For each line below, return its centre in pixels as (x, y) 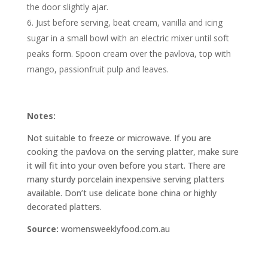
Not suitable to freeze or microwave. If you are (119, 138)
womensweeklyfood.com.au (115, 229)
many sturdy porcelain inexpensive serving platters (125, 179)
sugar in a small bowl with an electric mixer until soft (128, 38)
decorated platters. (64, 207)
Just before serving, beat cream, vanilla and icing (129, 23)
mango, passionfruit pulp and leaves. (98, 69)
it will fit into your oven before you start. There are (126, 166)
